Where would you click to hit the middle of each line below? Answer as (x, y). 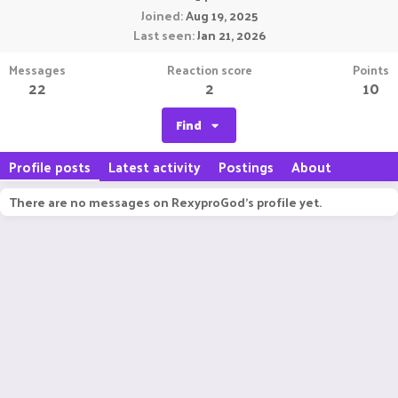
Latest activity (155, 167)
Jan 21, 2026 (231, 35)
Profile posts (50, 167)
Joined (160, 16)
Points (371, 70)
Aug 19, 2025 (221, 16)
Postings (246, 167)
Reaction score (209, 70)
